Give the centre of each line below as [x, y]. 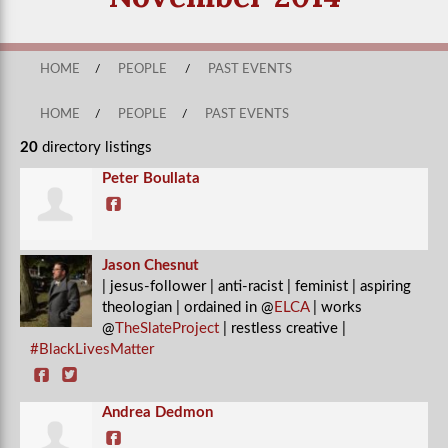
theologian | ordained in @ [188, 307]
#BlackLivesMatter [92, 349]
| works [335, 307]
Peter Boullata [151, 178]
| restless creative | [282, 328]
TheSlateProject [167, 328]
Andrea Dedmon [157, 412]
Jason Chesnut [150, 265]
